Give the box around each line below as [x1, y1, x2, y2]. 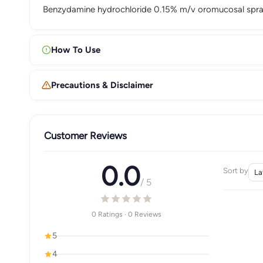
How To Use [51, 44, 100, 55]
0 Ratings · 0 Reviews [91, 210, 161, 218]
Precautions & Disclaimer [51, 79, 153, 90]
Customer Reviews [44, 129, 127, 141]
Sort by [222, 166, 248, 175]
